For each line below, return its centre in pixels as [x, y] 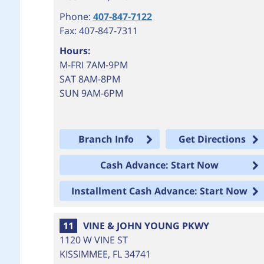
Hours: [75, 51]
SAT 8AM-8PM [90, 79]
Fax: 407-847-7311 [98, 31]
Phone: [76, 16]
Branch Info [106, 139]
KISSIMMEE [83, 254]
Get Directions [212, 139]
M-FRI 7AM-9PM [93, 65]
